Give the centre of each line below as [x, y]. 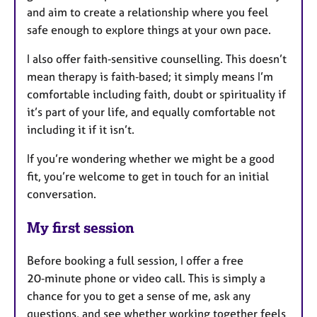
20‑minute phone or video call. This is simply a [146, 278]
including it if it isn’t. [81, 130]
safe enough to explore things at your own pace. [149, 30]
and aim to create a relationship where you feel [148, 12]
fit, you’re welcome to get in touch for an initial [148, 177]
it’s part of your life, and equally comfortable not [151, 112]
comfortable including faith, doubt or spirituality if [156, 94]
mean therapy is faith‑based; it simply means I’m [150, 77]
